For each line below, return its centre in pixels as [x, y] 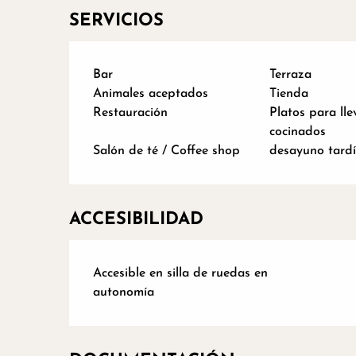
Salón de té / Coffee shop [167, 151]
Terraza [290, 74]
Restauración [131, 112]
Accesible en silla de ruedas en [181, 273]
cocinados [297, 132]
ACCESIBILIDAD [137, 219]
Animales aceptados [151, 93]
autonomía [124, 292]
